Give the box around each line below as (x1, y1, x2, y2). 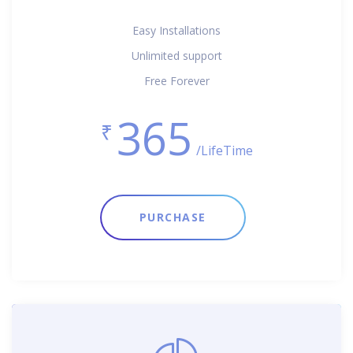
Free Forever (143, 72, 210, 88)
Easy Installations (132, 22, 221, 38)
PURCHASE (139, 209, 206, 225)
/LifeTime (195, 141, 253, 159)
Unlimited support (131, 47, 222, 63)
